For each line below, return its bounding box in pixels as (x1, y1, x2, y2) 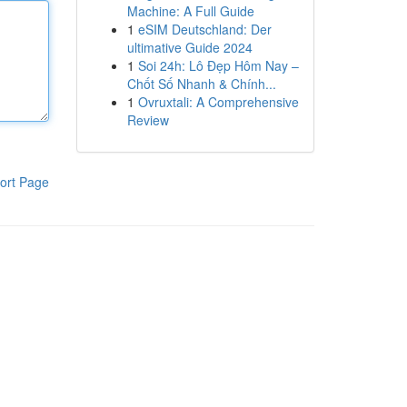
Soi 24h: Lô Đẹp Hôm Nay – (137, 56, 299, 74)
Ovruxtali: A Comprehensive (137, 93, 299, 111)
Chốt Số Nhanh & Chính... (126, 74, 276, 93)
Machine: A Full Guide (126, 2, 254, 20)
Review (126, 111, 169, 129)
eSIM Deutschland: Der (137, 20, 272, 38)
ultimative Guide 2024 (126, 38, 253, 56)
